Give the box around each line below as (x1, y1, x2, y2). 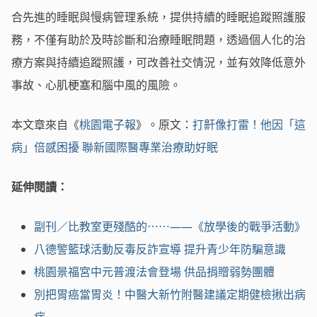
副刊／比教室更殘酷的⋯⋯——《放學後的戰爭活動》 (34, 219, 306, 235)
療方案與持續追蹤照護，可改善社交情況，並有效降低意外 (11, 54, 306, 71)
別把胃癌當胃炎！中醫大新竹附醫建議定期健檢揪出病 (34, 287, 306, 303)
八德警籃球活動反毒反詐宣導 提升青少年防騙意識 (34, 241, 286, 258)
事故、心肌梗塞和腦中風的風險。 (11, 77, 181, 93)
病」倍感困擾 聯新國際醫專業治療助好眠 (11, 139, 218, 156)
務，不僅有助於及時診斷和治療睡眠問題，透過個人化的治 (11, 32, 306, 48)
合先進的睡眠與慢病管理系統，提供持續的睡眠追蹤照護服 (11, 9, 306, 25)
